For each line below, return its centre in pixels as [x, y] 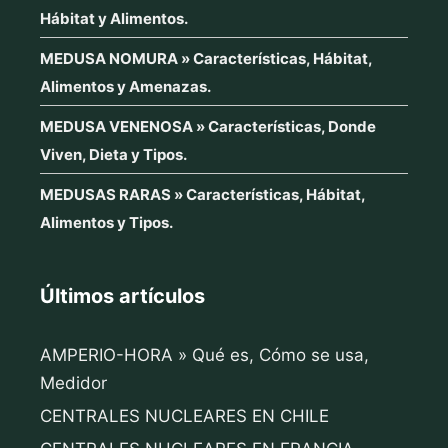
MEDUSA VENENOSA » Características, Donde [208, 127]
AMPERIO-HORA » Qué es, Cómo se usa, [204, 355]
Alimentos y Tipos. [106, 223]
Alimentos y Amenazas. [125, 87]
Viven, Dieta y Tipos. [113, 155]
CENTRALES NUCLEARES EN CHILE [184, 416]
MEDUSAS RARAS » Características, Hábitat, [202, 195]
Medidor [73, 383]
